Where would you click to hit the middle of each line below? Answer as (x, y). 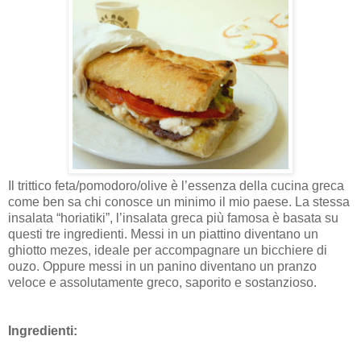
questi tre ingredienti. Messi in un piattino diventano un (163, 234)
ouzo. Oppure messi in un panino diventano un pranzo (162, 266)
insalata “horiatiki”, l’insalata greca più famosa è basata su (173, 218)
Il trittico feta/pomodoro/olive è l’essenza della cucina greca (176, 185)
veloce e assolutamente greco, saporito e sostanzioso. (162, 282)
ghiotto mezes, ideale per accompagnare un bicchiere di (168, 250)
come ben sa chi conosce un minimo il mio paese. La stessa (179, 201)
